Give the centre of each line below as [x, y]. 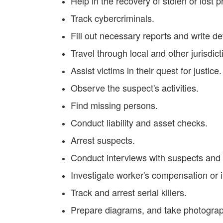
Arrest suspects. [103, 140]
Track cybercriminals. [112, 18]
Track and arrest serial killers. [129, 192]
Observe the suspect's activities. [135, 88]
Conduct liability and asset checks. [139, 122]
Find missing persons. [114, 105]
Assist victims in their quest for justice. [146, 70]
